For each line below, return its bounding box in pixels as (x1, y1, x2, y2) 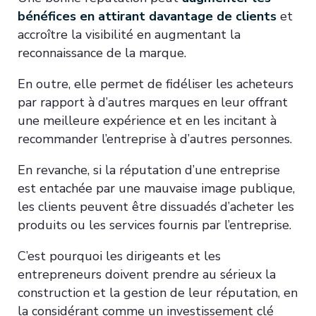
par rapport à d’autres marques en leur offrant (18, 93, 288, 111)
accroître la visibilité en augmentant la (18, 25, 241, 43)
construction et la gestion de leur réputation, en (18, 284, 298, 301)
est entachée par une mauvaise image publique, (18, 179, 295, 197)
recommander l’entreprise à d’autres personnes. (18, 130, 292, 147)
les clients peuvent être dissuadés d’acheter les (18, 197, 294, 215)
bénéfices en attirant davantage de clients (18, 7, 276, 25)
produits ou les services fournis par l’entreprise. (18, 216, 291, 233)
